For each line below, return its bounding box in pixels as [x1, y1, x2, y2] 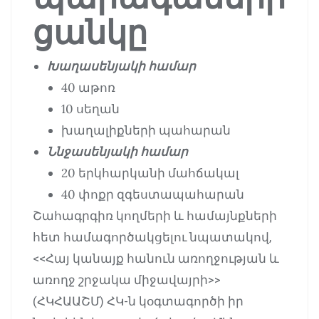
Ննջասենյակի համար [47, 144, 188, 160]
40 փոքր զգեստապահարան [61, 187, 244, 203]
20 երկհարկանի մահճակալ [61, 165, 239, 182]
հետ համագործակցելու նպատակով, [33, 230, 271, 245]
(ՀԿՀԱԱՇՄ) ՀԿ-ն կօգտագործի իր [33, 294, 244, 309]
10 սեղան [61, 101, 120, 117]
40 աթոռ [61, 80, 115, 96]
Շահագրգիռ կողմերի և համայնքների [33, 209, 277, 224]
